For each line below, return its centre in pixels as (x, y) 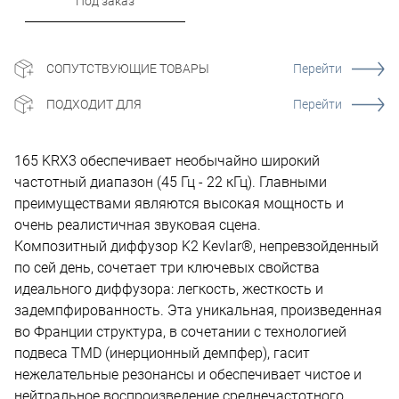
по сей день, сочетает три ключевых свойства (167, 268)
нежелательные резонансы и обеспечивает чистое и (188, 375)
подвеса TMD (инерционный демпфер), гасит (162, 353)
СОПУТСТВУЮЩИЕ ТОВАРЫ (128, 68)
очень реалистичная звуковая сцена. (138, 225)
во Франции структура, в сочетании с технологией (180, 332)
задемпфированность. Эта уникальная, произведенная (198, 310)
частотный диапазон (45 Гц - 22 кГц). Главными (171, 182)
